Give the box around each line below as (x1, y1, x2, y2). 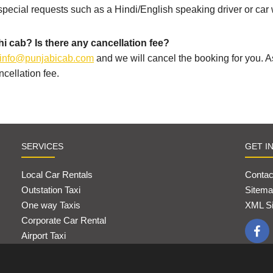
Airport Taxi (21, 230, 69, 241)
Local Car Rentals (21, 169, 93, 180)
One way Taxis (21, 200, 81, 211)
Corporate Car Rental (21, 215, 107, 226)
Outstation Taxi (21, 185, 81, 196)
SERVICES (21, 141, 64, 152)
